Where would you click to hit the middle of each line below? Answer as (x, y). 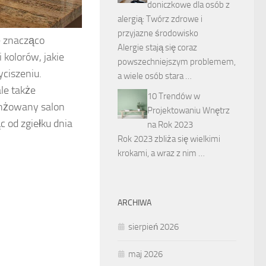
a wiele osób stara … (155, 76)
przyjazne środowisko (158, 33)
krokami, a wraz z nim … (161, 153)
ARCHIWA (134, 203)
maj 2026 (145, 254)
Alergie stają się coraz (157, 47)
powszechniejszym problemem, (177, 62)
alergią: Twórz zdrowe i (160, 19)
